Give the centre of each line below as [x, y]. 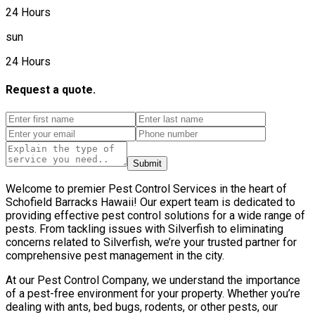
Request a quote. [51, 90]
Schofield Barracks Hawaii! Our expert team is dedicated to [150, 202]
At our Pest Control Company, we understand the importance [153, 280]
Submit [147, 163]
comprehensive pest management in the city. [115, 255]
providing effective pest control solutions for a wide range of [155, 215]
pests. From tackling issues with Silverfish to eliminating [144, 229]
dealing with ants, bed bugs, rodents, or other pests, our [142, 307]
